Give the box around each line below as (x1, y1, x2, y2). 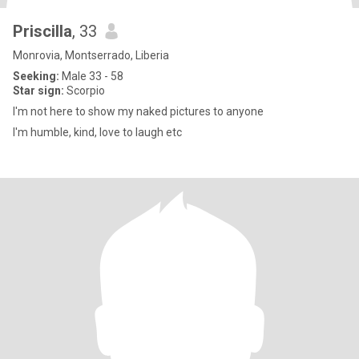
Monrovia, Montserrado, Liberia (13, 49, 169, 62)
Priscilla (13, 22, 72, 41)
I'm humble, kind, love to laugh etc (13, 126, 182, 139)
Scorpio (64, 84, 105, 97)
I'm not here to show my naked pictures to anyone (13, 105, 264, 118)
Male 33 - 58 (59, 70, 123, 83)
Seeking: (13, 70, 59, 83)
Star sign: (13, 84, 64, 97)
